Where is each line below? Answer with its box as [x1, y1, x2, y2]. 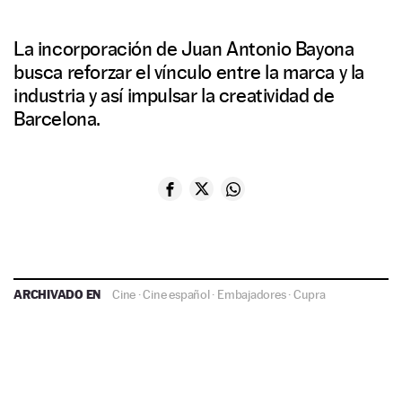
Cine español [143, 287, 210, 302]
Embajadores [216, 287, 286, 302]
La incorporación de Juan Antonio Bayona [13, 37, 354, 61]
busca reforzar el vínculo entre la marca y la [13, 60, 365, 84]
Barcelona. [13, 107, 100, 131]
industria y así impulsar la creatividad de [13, 83, 335, 108]
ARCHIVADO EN [13, 286, 104, 302]
